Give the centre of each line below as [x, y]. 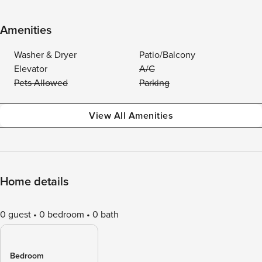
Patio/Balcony [167, 55]
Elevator [31, 69]
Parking [154, 83]
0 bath [106, 215]
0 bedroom [62, 215]
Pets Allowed [41, 83]
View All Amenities [131, 116]
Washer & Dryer [45, 55]
